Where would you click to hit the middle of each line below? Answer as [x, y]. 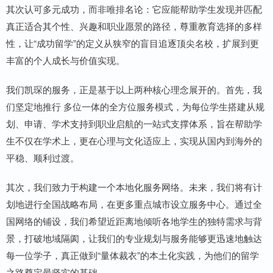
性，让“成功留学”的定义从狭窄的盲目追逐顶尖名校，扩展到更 [133, 43]
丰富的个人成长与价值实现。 [66, 60]
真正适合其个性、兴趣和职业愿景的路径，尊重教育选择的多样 [134, 26]
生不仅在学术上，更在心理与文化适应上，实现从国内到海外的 [134, 141]
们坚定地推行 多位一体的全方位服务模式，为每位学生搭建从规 [135, 107]
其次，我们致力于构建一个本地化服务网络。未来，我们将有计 [134, 187]
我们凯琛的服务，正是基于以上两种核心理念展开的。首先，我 [134, 90]
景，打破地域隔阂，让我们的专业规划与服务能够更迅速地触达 [134, 238]
